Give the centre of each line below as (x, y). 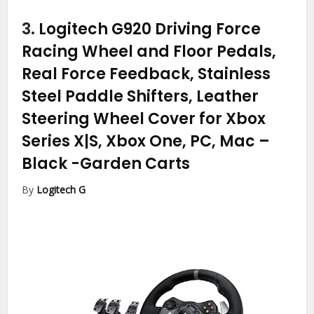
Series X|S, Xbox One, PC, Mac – (146, 142)
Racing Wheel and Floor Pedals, (149, 52)
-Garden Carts (131, 164)
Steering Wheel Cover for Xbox (144, 119)
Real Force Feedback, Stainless (146, 74)
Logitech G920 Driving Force (150, 29)
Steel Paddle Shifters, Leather (141, 97)
